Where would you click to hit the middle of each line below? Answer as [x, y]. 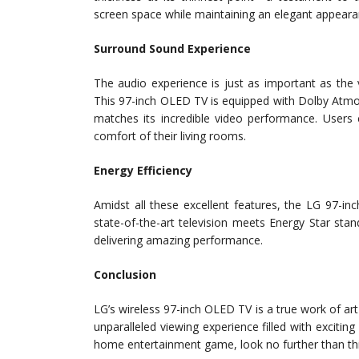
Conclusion [125, 275]
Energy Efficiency [143, 171]
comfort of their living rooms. [170, 136]
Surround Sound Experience [172, 49]
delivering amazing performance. [178, 240]
